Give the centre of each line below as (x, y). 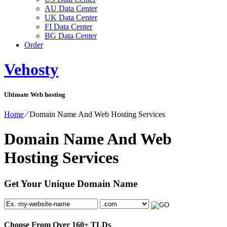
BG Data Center (71, 36)
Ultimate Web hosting (35, 94)
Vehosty (31, 70)
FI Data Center (68, 27)
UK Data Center (71, 17)
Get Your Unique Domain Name (71, 183)
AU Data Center (71, 8)
